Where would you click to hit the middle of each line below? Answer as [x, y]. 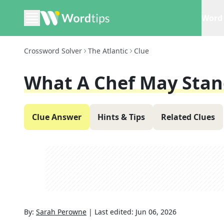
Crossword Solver [53, 51]
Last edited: [115, 212]
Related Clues [188, 117]
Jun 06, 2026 [156, 212]
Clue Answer [57, 117]
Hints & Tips [121, 117]
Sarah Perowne [61, 212]
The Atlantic [108, 51]
